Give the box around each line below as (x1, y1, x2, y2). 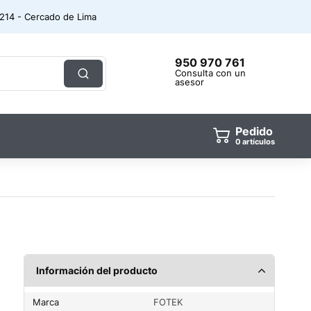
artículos (242, 136, 275, 146)
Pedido (235, 124, 273, 138)
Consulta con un (174, 67, 246, 78)
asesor (174, 76, 204, 87)
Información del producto (36, 264, 158, 276)
